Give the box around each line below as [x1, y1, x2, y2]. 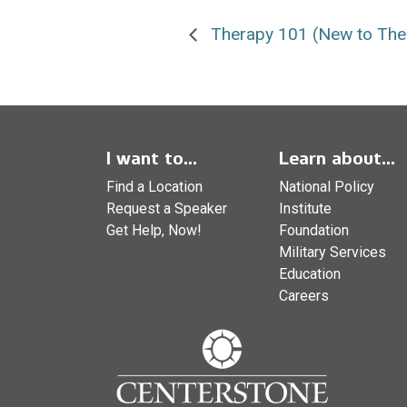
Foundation [279, 221, 349, 239]
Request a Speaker [106, 199, 227, 217]
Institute [279, 199, 332, 217]
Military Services [279, 243, 386, 261]
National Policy [279, 177, 374, 195]
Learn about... [279, 146, 395, 169]
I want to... [106, 146, 197, 169]
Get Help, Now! [106, 221, 202, 239]
